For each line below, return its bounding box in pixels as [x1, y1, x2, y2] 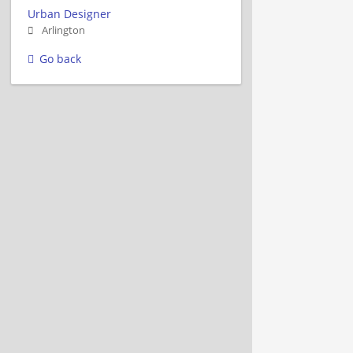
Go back [39, 50, 81, 66]
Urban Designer [28, 6, 111, 21]
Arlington [42, 23, 85, 37]
